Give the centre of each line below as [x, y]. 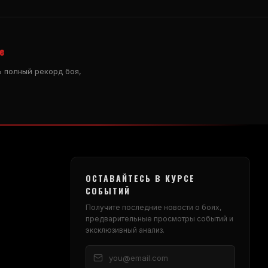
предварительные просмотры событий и [159, 218]
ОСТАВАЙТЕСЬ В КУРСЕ [140, 178]
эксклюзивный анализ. [125, 230]
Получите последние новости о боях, [153, 207]
